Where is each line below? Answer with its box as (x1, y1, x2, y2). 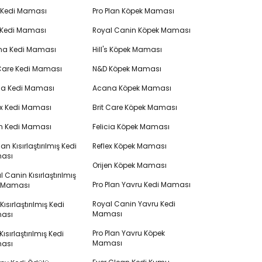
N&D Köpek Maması (92, 64, 161, 74)
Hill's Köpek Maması (92, 44, 162, 54)
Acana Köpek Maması (92, 83, 171, 93)
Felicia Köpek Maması (92, 122, 170, 132)
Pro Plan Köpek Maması (92, 6, 174, 16)
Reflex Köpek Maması (92, 141, 167, 151)
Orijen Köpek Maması (92, 160, 167, 170)
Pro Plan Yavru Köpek (92, 228, 165, 238)
